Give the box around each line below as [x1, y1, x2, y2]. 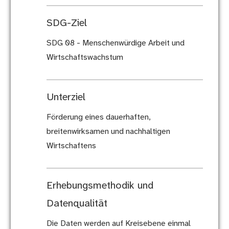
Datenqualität [46, 198, 107, 210]
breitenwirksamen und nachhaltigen [46, 127, 170, 136]
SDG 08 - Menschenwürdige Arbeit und [46, 39, 185, 48]
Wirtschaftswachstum [46, 53, 123, 62]
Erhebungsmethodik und [46, 180, 153, 192]
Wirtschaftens [46, 142, 96, 151]
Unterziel [46, 92, 85, 103]
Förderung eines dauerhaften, [46, 113, 150, 122]
